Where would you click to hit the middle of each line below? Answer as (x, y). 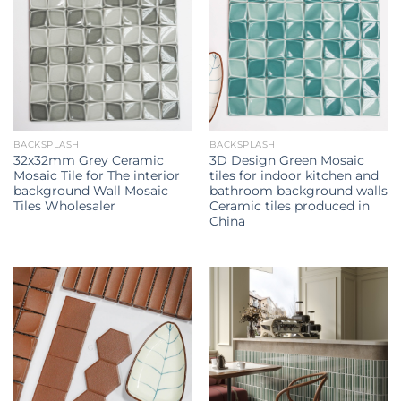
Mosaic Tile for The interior (96, 176)
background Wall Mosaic (90, 191)
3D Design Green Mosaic (286, 161)
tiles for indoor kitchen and (294, 176)
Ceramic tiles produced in (289, 206)
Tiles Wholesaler (64, 206)
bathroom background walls (298, 191)
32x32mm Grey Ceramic (88, 161)
